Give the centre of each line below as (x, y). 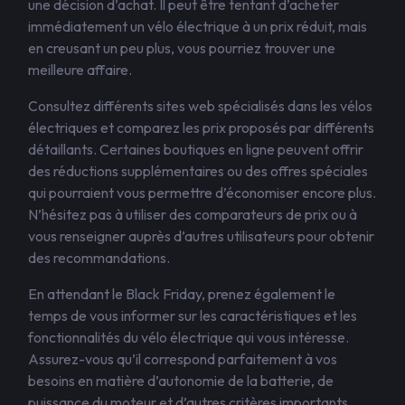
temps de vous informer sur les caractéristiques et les (193, 316)
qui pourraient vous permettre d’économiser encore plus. (202, 193)
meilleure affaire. (80, 70)
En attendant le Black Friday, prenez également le (182, 294)
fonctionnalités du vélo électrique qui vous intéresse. (188, 337)
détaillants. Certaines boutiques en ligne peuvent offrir (196, 149)
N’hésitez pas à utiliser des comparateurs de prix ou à (193, 214)
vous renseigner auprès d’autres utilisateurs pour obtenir (201, 236)
